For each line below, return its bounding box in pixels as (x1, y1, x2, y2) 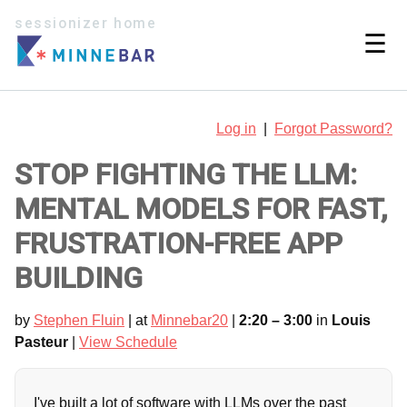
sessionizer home (15, 15, 157, 32)
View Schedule (79, 333, 177, 350)
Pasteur (15, 333, 68, 350)
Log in (216, 120, 256, 136)
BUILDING (15, 260, 143, 295)
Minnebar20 (151, 312, 228, 328)
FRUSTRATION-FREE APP (15, 225, 342, 261)
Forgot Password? (274, 120, 392, 136)
